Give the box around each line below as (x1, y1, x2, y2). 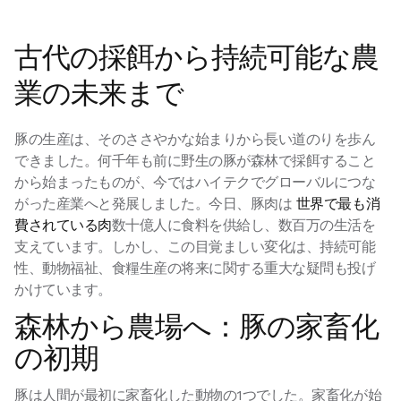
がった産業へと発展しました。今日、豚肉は (14, 194, 296, 212)
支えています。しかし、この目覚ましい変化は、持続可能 (14, 237, 376, 255)
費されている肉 (14, 216, 112, 234)
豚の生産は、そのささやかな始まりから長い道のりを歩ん (14, 130, 376, 148)
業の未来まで (14, 75, 184, 110)
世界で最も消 (295, 194, 380, 212)
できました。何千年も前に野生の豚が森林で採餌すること (14, 151, 376, 169)
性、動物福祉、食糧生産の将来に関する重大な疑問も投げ (14, 259, 376, 277)
